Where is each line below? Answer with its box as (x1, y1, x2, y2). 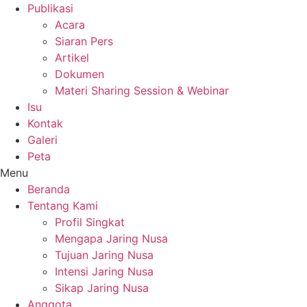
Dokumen (55, 67, 104, 81)
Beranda (27, 182, 70, 196)
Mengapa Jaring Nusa (55, 232, 168, 245)
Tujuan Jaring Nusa (55, 248, 153, 262)
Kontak (27, 116, 63, 130)
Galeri (27, 133, 58, 147)
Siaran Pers (55, 34, 113, 48)
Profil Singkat (55, 215, 125, 229)
